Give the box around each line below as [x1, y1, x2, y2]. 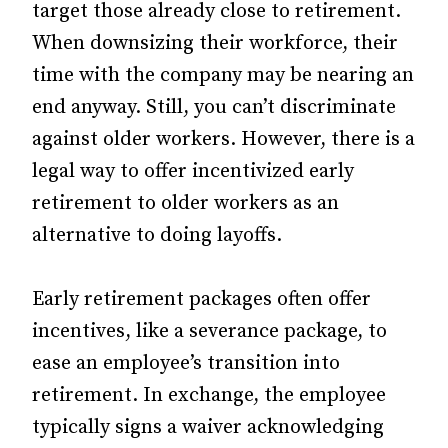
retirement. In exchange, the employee [32, 383, 386, 408]
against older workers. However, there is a [32, 127, 415, 152]
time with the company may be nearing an [32, 63, 414, 88]
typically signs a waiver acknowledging [32, 415, 384, 440]
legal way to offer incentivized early [32, 159, 354, 184]
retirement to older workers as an [32, 191, 339, 216]
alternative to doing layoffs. [32, 223, 282, 248]
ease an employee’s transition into [32, 351, 340, 376]
